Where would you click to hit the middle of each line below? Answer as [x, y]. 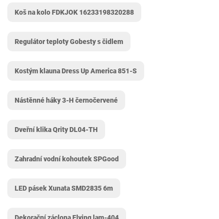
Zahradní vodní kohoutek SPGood [67, 159]
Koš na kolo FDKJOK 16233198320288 [74, 12]
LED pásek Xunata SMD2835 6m [64, 188]
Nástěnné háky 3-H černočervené [66, 100]
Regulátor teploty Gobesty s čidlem [69, 42]
